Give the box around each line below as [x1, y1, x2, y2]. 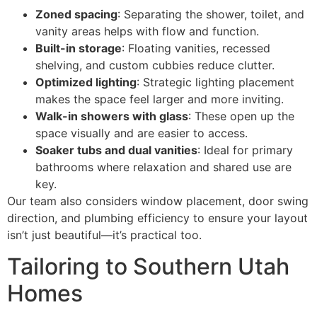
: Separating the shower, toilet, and [117, 6, 304, 21]
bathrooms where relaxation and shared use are [35, 159, 292, 174]
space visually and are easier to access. [35, 125, 248, 140]
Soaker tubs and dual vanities [35, 142, 197, 157]
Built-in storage [35, 40, 122, 55]
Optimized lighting [35, 74, 137, 89]
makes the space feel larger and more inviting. [35, 91, 284, 106]
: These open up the [188, 108, 294, 123]
